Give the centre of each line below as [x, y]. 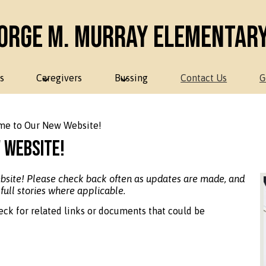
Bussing [132, 78]
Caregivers [59, 78]
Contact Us [204, 78]
